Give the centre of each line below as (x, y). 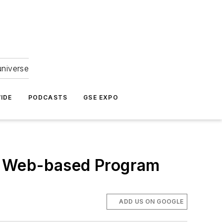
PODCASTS (48, 97)
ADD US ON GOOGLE (151, 202)
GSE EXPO (101, 97)
